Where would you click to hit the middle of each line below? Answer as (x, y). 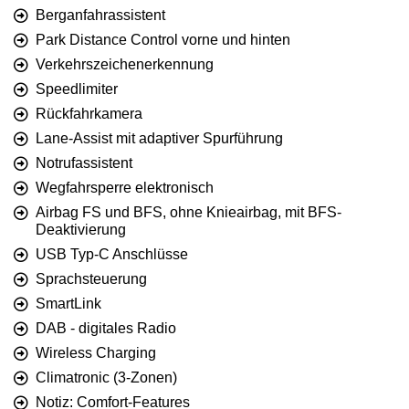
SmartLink (68, 304)
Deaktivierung (81, 230)
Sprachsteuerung (91, 279)
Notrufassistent (84, 163)
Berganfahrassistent (100, 16)
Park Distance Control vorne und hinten (163, 40)
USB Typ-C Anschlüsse (112, 255)
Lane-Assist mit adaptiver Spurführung (159, 139)
